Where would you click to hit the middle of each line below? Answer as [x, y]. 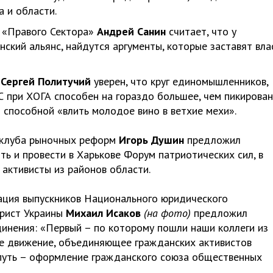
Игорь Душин [151, 140]
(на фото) [167, 213]
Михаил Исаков [105, 213]
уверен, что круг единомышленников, [181, 81]
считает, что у [203, 31]
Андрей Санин [133, 31]
